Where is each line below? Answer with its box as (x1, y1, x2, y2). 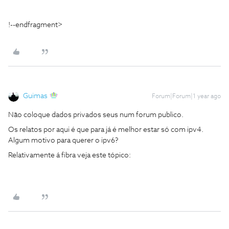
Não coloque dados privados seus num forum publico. (8, 111, 184, 119)
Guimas (23, 92, 48, 100)
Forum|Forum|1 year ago (152, 93, 221, 100)
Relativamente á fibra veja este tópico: (8, 151, 132, 159)
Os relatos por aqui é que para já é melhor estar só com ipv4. (8, 126, 203, 133)
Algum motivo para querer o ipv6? (8, 136, 119, 144)
